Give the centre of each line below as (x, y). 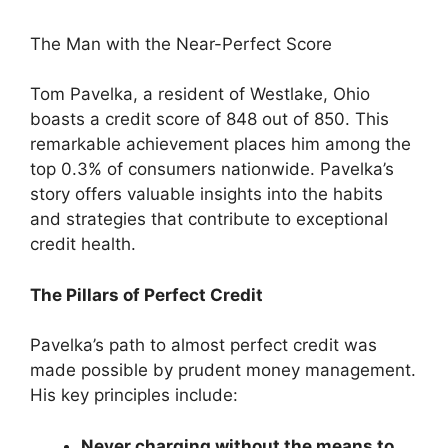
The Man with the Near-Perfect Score (181, 43)
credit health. (83, 244)
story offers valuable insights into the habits (206, 194)
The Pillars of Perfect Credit (146, 294)
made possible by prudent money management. (223, 370)
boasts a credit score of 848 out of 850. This (209, 119)
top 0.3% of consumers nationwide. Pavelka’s (212, 169)
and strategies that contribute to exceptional (209, 219)
